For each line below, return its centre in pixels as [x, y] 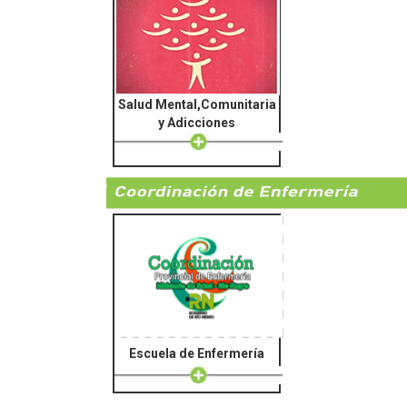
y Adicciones [197, 122]
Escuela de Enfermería [197, 353]
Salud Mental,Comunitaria [197, 104]
